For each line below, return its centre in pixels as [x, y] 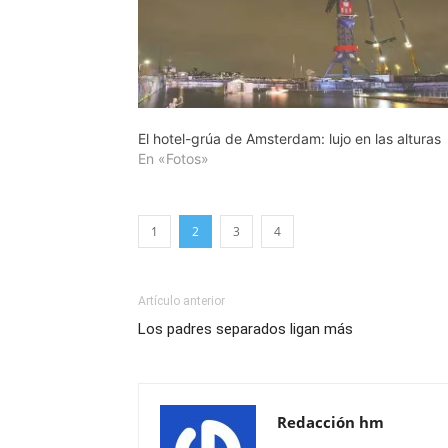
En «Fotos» [173, 158]
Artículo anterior [181, 300]
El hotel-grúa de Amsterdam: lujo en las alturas [289, 138]
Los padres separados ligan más [245, 328]
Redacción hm [330, 421]
